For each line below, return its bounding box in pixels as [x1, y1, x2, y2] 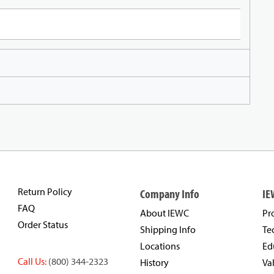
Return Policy [18, 185, 72, 198]
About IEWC [140, 207, 189, 220]
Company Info [140, 186, 199, 202]
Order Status [18, 218, 68, 231]
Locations [140, 240, 180, 253]
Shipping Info [140, 223, 196, 236]
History [140, 256, 169, 269]
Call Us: [18, 255, 46, 268]
